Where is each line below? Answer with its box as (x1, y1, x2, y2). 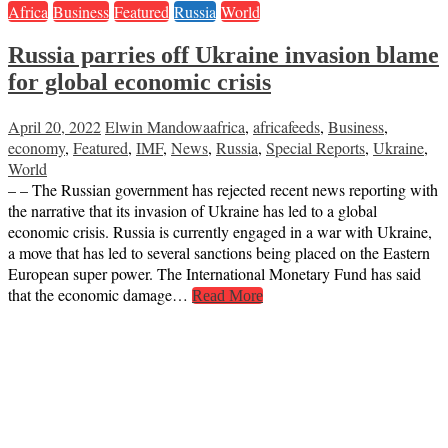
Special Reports (266, 137, 365, 159)
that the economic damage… (8, 284, 192, 306)
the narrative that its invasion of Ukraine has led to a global (8, 200, 377, 222)
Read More (192, 287, 263, 305)
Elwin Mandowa (105, 116, 210, 138)
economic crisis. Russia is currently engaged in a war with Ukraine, (8, 221, 432, 243)
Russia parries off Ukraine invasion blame (8, 42, 439, 69)
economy (8, 137, 65, 159)
